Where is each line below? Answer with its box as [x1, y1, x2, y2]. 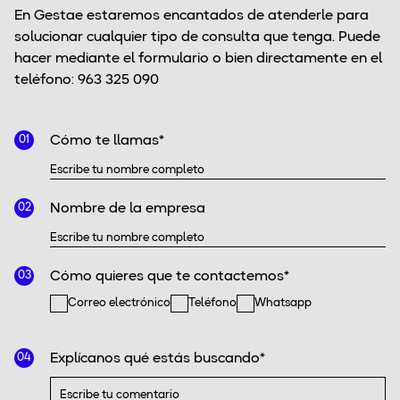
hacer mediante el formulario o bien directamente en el [14, 51, 382, 66]
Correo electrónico [68, 296, 171, 309]
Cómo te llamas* [50, 133, 164, 148]
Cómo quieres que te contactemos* [50, 269, 289, 284]
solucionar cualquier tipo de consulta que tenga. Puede [14, 29, 380, 45]
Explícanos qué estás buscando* [50, 351, 265, 366]
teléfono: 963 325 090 [14, 72, 159, 87]
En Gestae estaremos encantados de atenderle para [14, 8, 369, 23]
